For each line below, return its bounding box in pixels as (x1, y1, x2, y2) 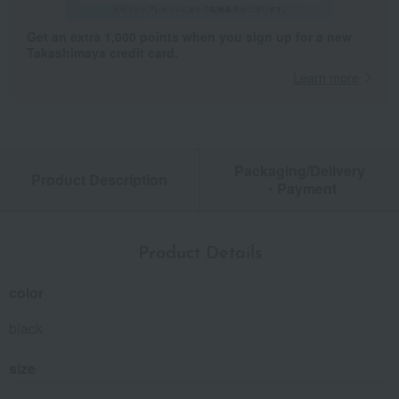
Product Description (31, 169, 167, 191)
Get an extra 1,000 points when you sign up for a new (27, 28, 352, 46)
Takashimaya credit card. (27, 44, 178, 62)
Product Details (137, 245, 262, 264)
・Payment (263, 178, 337, 199)
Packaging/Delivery (234, 160, 365, 182)
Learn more (293, 69, 359, 87)
